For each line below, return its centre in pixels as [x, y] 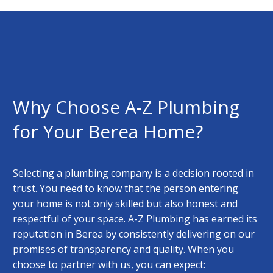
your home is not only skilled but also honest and [125, 204]
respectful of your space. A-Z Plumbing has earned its [135, 219]
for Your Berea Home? [108, 132]
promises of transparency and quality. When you [123, 250]
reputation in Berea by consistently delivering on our [134, 234]
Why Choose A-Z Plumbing [126, 107]
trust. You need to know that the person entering [126, 189]
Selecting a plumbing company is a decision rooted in [133, 173]
